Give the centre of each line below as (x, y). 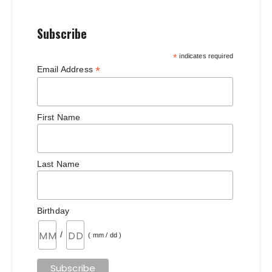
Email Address (66, 69)
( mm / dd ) (105, 235)
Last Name (58, 164)
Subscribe (62, 33)
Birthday (53, 211)
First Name (59, 117)
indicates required (206, 56)
